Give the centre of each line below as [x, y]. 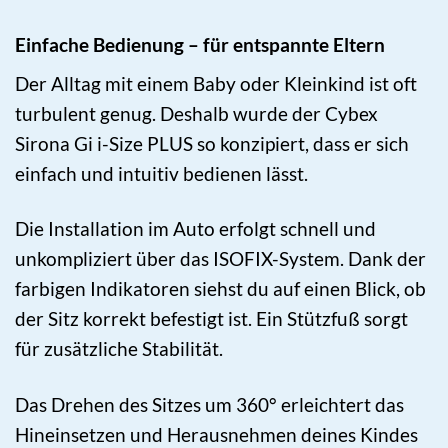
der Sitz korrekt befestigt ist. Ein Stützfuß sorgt [211, 319]
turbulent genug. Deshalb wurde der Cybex [196, 114]
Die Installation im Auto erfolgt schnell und [195, 229]
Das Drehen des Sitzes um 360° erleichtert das [209, 404]
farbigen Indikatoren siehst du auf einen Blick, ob [220, 289]
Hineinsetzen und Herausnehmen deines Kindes [216, 434]
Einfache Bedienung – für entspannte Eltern [200, 44]
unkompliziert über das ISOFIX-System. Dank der [220, 259]
